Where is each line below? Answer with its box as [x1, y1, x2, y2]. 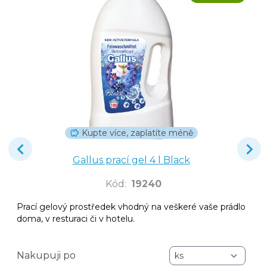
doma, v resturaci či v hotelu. [17, 213, 135, 224]
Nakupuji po [17, 249, 76, 261]
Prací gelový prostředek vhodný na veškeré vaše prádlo [17, 201, 246, 212]
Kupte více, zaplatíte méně [81, 127, 193, 138]
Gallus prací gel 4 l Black [72, 154, 190, 166]
